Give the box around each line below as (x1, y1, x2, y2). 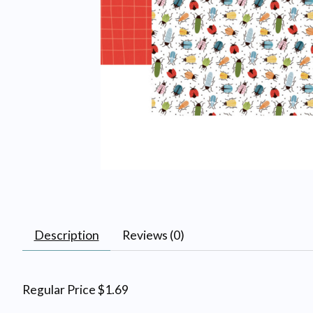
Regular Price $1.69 (22, 282, 129, 297)
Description (34, 227, 99, 242)
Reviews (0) (122, 227, 184, 242)
